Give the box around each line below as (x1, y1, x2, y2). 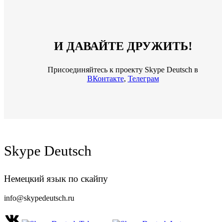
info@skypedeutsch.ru (4, 193, 74, 202)
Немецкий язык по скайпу (4, 173, 108, 184)
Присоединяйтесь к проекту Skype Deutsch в (48, 65, 198, 74)
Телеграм (127, 74, 159, 83)
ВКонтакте (87, 74, 124, 83)
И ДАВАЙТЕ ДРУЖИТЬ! (54, 40, 192, 53)
